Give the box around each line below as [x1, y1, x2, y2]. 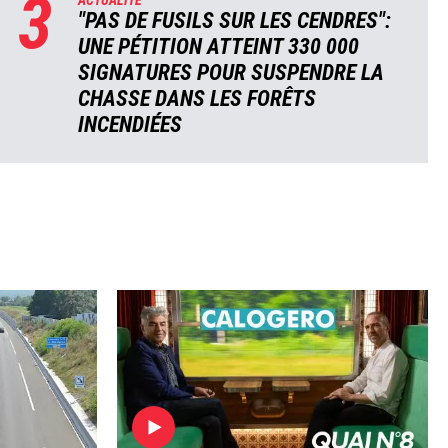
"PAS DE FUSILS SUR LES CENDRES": [78, 8, 392, 34]
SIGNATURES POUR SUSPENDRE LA [78, 60, 385, 86]
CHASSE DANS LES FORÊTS [78, 86, 317, 112]
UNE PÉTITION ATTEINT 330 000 [78, 34, 360, 60]
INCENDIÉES [78, 112, 183, 138]
